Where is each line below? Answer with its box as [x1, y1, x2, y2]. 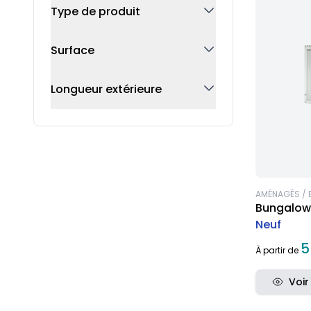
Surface [51, 42, 94, 58]
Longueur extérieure [51, 81, 162, 97]
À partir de [255, 244, 301, 257]
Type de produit [51, 3, 140, 19]
